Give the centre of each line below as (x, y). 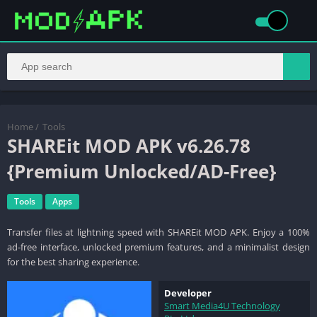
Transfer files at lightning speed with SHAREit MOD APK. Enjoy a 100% (158, 232)
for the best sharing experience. (73, 261)
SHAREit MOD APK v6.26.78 (129, 145)
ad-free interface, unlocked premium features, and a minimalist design (158, 247)
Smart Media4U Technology (222, 305)
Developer (188, 293)
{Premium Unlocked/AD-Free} (142, 171)
